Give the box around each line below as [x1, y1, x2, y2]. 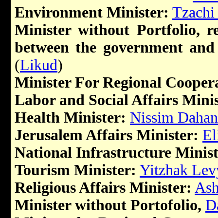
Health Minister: [15, 109, 126, 127]
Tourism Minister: [15, 162, 136, 179]
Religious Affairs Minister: [15, 179, 192, 197]
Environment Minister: [15, 4, 169, 21]
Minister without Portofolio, [15, 197, 205, 214]
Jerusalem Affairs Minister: [15, 127, 199, 144]
